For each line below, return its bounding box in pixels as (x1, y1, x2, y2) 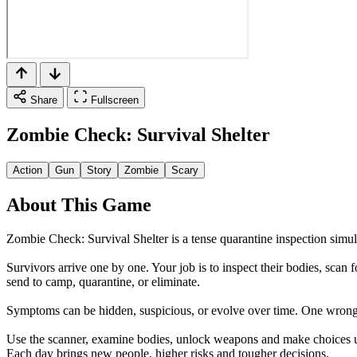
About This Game (6, 194, 151, 215)
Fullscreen (91, 94, 139, 106)
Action (13, 163, 42, 176)
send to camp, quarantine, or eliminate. (6, 274, 200, 288)
